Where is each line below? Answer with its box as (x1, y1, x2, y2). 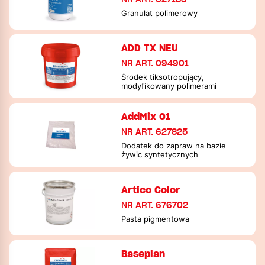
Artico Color (121, 183, 180, 196)
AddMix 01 (121, 111, 171, 122)
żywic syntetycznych (121, 150, 199, 159)
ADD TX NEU (121, 42, 179, 54)
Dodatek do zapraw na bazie (121, 141, 227, 150)
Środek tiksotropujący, (121, 73, 205, 82)
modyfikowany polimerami (121, 82, 217, 91)
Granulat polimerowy (121, 8, 198, 18)
